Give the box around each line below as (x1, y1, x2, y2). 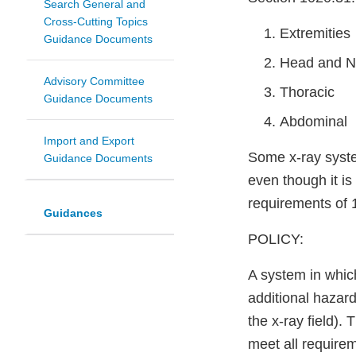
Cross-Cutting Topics (44, 15, 148, 29)
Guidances (44, 207, 103, 220)
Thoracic (280, 84, 335, 101)
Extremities (280, 25, 350, 42)
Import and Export (44, 134, 134, 148)
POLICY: (248, 231, 304, 248)
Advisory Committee (44, 75, 145, 88)
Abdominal (280, 114, 347, 130)
